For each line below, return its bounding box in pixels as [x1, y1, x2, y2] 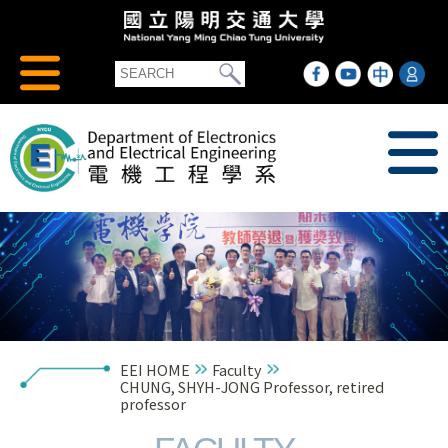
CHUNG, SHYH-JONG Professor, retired [120, 375, 384, 397]
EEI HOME [120, 358, 190, 380]
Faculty [212, 358, 262, 380]
